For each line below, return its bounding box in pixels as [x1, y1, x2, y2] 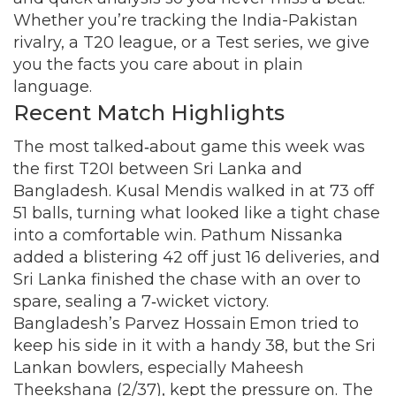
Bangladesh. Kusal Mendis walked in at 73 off [13, 181, 374, 201]
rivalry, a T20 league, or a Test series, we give [13, 33, 369, 52]
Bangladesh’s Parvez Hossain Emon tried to [13, 314, 359, 333]
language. [13, 77, 92, 96]
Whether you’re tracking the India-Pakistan [13, 11, 358, 30]
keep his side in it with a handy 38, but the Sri [13, 336, 376, 355]
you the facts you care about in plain [13, 55, 303, 74]
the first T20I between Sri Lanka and [13, 159, 302, 179]
